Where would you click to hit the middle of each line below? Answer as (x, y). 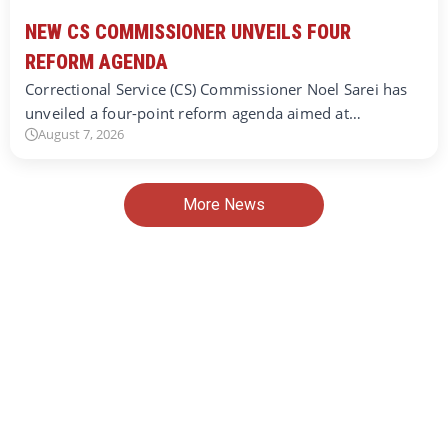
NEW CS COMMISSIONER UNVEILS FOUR (188, 32)
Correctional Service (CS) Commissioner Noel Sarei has (216, 89)
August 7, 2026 (81, 134)
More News (224, 205)
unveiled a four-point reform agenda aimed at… (193, 113)
